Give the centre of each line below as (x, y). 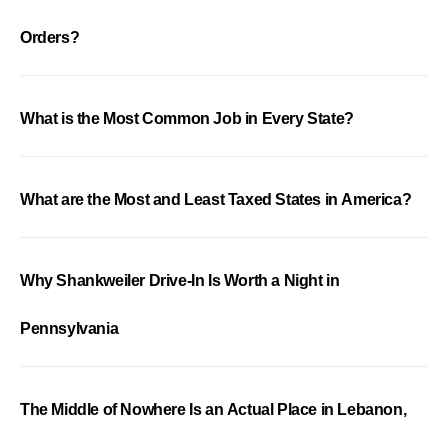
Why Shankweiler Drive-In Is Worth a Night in (180, 280)
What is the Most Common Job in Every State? (187, 118)
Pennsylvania (69, 328)
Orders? (50, 37)
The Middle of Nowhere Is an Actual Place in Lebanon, (213, 409)
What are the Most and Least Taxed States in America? (216, 199)
